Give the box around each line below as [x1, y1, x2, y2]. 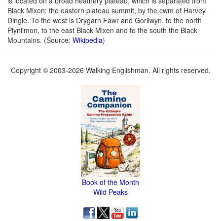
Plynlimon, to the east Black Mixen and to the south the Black [7, 25, 197, 36]
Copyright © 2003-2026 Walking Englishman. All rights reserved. [10, 65, 211, 75]
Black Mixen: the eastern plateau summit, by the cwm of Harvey [7, 5, 206, 16]
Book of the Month [82, 177, 139, 187]
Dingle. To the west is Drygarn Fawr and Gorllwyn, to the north [7, 15, 202, 26]
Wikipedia [73, 35, 103, 45]
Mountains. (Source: [7, 35, 73, 45]
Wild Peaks [93, 187, 128, 197]
